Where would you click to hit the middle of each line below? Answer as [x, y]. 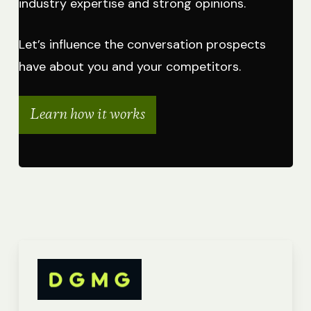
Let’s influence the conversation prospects [142, 44]
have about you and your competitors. [129, 66]
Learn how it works [87, 115]
